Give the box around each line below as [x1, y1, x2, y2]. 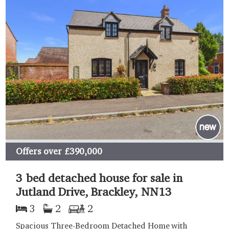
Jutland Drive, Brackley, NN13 [16, 184, 172, 198]
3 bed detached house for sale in [16, 170, 182, 185]
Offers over [16, 146, 62, 157]
